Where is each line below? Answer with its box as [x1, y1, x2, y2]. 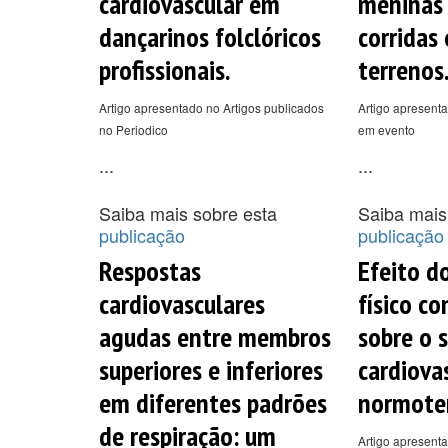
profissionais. [99, 50, 230, 88]
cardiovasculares [99, 284, 265, 322]
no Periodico [99, 120, 168, 138]
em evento [357, 120, 415, 138]
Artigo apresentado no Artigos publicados [99, 98, 324, 116]
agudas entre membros [99, 317, 331, 355]
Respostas [99, 251, 201, 289]
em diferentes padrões [99, 383, 327, 421]
